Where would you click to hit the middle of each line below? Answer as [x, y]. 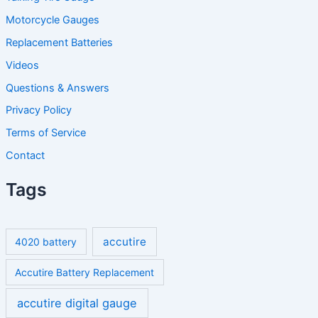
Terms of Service [45, 133]
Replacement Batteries [59, 42]
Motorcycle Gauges [52, 20]
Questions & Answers [57, 88]
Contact [25, 156]
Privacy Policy [38, 110]
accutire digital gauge [77, 303]
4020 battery [46, 242]
